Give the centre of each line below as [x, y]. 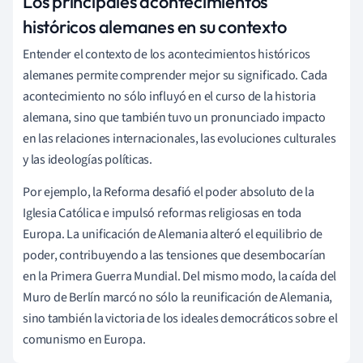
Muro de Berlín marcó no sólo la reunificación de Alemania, [178, 297]
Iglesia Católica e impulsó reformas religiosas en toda [162, 213]
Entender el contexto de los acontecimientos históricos [167, 54]
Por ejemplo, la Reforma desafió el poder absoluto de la [169, 192]
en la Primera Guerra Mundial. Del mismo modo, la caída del [180, 276]
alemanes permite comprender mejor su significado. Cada [175, 75]
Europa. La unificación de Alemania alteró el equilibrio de [173, 234]
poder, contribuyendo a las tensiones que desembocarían [175, 255]
